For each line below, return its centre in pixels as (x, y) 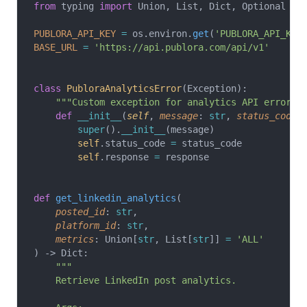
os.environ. (160, 34)
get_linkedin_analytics (113, 198)
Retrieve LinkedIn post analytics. (135, 280)
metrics (64, 239)
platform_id (75, 225)
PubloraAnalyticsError (121, 88)
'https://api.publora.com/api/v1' (179, 47)
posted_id (69, 212)
